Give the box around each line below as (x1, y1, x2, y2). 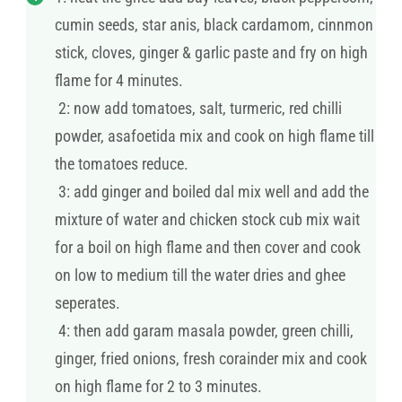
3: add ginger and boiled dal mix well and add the (55, 182, 369, 202)
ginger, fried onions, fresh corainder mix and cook (55, 349, 367, 369)
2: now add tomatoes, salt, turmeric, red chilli (55, 99, 342, 118)
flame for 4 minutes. (55, 71, 183, 91)
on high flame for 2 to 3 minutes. (55, 377, 262, 397)
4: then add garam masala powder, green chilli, (55, 321, 354, 341)
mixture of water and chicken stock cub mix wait (55, 210, 360, 230)
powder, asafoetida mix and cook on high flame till (55, 127, 374, 146)
